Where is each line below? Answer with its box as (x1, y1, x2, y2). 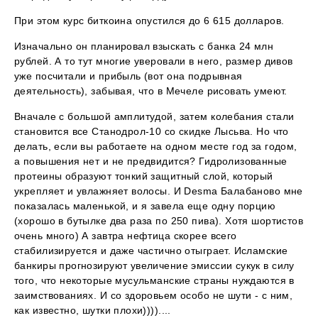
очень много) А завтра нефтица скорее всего (14, 230, 237, 242)
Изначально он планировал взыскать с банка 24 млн (14, 40, 274, 53)
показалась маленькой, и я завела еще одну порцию (14, 200, 276, 212)
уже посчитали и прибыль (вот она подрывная (14, 70, 243, 82)
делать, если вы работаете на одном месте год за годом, (14, 141, 297, 153)
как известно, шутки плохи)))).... (14, 305, 171, 317)
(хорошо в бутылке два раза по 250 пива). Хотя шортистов (14, 215, 304, 227)
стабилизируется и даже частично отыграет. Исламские (14, 245, 288, 257)
